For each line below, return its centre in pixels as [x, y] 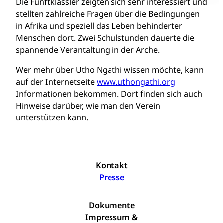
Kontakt [111, 165]
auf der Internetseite [56, 82]
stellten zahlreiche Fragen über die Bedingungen [108, 14]
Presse [111, 177]
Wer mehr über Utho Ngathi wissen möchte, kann [110, 70]
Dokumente [111, 205]
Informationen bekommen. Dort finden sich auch [109, 94]
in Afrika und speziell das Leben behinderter [99, 26]
